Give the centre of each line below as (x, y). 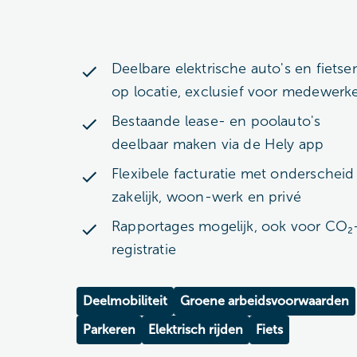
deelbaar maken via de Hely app (218, 144)
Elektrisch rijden (196, 330)
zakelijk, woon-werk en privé (207, 197)
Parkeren (109, 330)
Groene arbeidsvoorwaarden (265, 301)
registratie (144, 249)
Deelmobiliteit (125, 301)
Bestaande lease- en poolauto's (216, 121)
